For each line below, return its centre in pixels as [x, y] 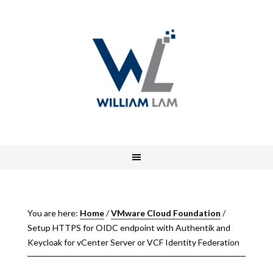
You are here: [53, 213]
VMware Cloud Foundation [165, 213]
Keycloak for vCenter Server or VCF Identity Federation [133, 242]
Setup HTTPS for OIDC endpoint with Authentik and [129, 228]
